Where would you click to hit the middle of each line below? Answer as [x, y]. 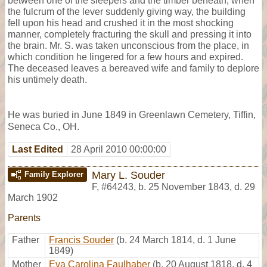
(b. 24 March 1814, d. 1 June [176, 240]
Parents [24, 218]
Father [26, 240]
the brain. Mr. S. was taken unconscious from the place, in [128, 45]
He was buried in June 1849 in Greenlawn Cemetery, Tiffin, [132, 114]
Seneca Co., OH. [44, 126]
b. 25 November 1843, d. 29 [197, 187]
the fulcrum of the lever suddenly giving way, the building [127, 11]
